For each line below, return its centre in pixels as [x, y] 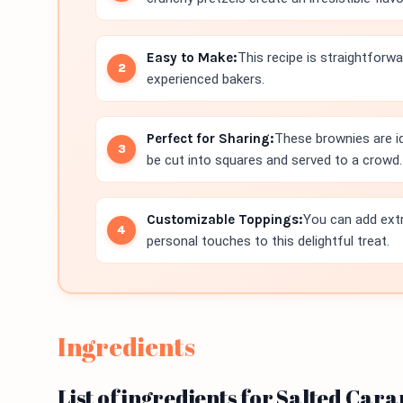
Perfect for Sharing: [210, 139]
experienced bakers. [206, 79]
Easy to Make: [192, 58]
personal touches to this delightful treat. [268, 241]
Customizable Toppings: [225, 219]
